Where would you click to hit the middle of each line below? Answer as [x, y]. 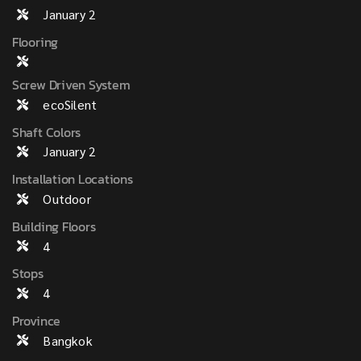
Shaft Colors [46, 132]
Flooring [35, 41]
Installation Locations [72, 179]
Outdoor [67, 199]
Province [36, 320]
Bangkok [68, 340]
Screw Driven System [71, 84]
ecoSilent [70, 104]
